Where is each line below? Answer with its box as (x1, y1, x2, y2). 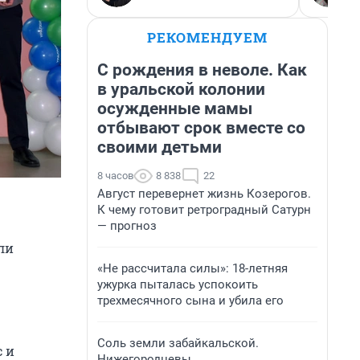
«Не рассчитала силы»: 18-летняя (97, 261, 288, 276)
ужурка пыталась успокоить (97, 277, 258, 292)
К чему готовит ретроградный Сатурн (97, 202, 311, 217)
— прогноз (97, 219, 157, 233)
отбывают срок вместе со (97, 118, 305, 137)
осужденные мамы (97, 99, 252, 118)
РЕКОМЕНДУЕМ (147, 28, 268, 47)
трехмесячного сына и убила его (97, 293, 284, 308)
